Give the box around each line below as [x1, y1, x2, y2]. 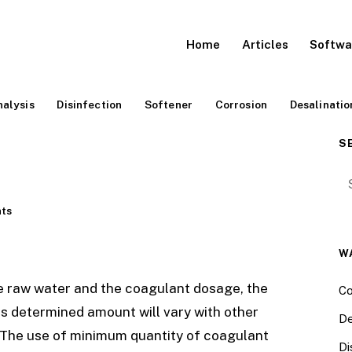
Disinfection [57, 97, 123, 111]
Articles [241, 37, 288, 51]
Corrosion [214, 97, 268, 111]
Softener [144, 97, 192, 111]
